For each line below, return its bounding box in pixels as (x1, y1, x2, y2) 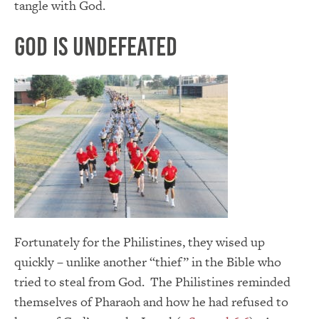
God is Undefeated (14, 32, 177, 61)
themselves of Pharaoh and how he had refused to (14, 292, 288, 310)
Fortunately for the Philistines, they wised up (14, 232, 265, 251)
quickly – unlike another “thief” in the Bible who (14, 252, 281, 271)
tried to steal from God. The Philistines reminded (14, 272, 291, 291)
